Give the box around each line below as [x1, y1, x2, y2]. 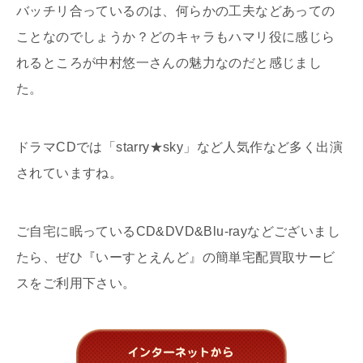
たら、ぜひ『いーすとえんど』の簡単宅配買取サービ [16, 250, 335, 265]
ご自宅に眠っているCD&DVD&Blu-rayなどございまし [16, 224, 340, 239]
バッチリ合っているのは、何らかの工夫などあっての [16, 4, 335, 19]
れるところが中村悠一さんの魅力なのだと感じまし [16, 56, 322, 70]
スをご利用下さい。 [16, 276, 136, 291]
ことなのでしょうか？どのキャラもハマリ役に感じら [16, 30, 335, 45]
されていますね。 [16, 166, 123, 181]
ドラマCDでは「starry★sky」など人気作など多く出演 [16, 140, 343, 155]
